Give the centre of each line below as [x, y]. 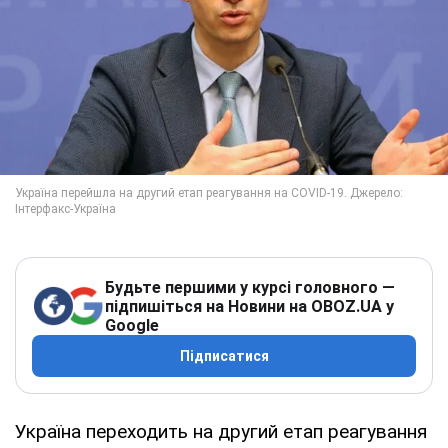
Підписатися [224, 355]
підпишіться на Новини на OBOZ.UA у [249, 306]
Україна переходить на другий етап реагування [221, 431]
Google [132, 325]
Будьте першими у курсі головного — [250, 287]
